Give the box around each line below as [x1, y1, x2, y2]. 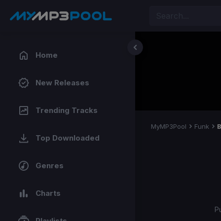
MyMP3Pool [151, 122, 186, 130]
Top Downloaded [36, 133, 100, 143]
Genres [36, 161, 64, 170]
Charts [36, 188, 61, 198]
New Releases [36, 78, 89, 87]
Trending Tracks [36, 106, 98, 115]
